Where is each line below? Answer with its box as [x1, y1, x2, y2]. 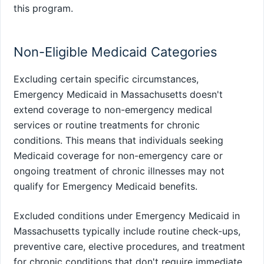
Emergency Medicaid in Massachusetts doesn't [14, 88, 223, 100]
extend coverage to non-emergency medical [14, 103, 212, 115]
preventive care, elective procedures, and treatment [14, 240, 245, 252]
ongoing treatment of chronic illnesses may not [14, 164, 225, 177]
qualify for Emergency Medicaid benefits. [14, 180, 197, 192]
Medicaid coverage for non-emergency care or [14, 149, 223, 161]
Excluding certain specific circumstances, [14, 72, 199, 85]
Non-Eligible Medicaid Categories [14, 44, 217, 60]
